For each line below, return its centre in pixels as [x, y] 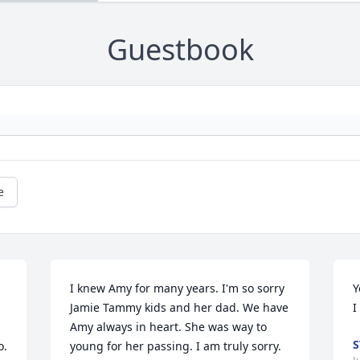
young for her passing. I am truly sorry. [176, 346]
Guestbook [180, 50]
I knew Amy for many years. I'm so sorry [178, 288]
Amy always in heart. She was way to [169, 327]
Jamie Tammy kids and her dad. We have [180, 308]
